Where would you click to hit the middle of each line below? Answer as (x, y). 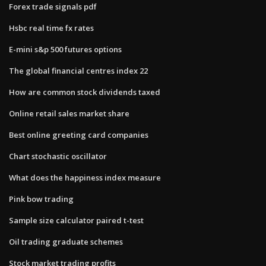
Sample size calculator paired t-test (76, 220)
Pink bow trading (41, 199)
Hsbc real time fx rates (51, 28)
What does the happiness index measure (85, 177)
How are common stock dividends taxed (85, 92)
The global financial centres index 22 (78, 70)
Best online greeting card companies (79, 134)
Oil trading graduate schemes (66, 241)
